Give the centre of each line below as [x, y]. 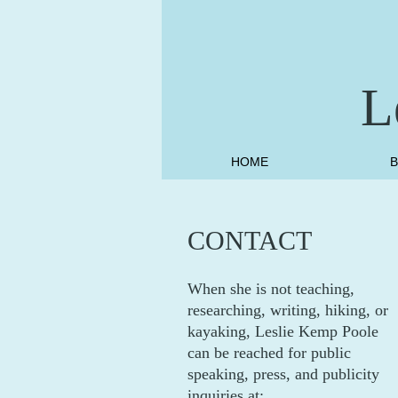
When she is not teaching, [271, 289]
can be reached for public [269, 353]
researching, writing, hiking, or [288, 310]
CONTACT [250, 240]
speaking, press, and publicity [283, 374]
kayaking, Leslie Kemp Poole [283, 331]
